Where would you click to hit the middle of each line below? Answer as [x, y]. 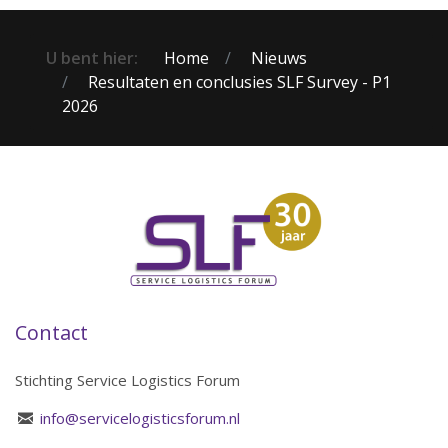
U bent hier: [96, 58]
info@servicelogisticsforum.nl [140, 418]
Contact [51, 332]
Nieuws [279, 58]
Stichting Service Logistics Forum [127, 380]
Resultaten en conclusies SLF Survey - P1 [239, 82]
